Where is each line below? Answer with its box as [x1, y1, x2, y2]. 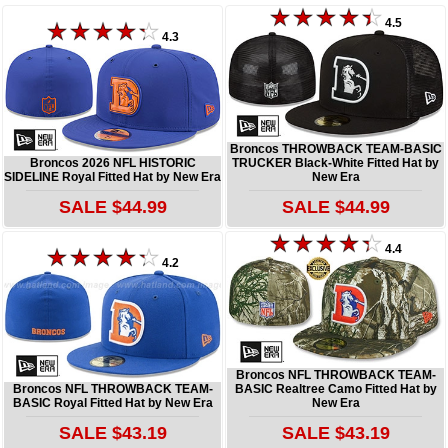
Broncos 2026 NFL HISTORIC [29, 155, 196, 170]
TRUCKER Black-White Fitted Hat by [232, 155, 439, 170]
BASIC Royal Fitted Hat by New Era [12, 395, 213, 410]
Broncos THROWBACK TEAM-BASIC [229, 141, 442, 156]
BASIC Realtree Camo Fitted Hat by [234, 381, 437, 396]
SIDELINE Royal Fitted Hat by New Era [4, 169, 221, 184]
